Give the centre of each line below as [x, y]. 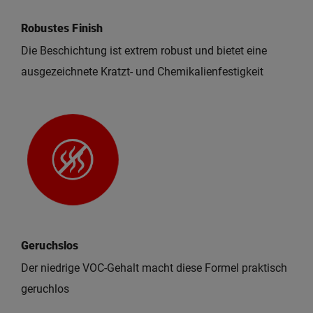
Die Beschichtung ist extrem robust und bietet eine [144, 51]
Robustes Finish [62, 29]
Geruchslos [50, 246]
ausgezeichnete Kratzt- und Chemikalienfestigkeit [142, 72]
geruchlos [45, 289]
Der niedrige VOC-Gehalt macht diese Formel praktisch [154, 268]
